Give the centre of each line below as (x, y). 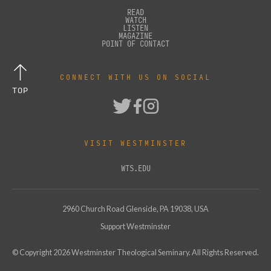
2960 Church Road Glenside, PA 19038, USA (135, 209)
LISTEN (135, 28)
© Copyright (33, 253)
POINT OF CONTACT (135, 44)
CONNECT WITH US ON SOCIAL (135, 77)
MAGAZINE (135, 36)
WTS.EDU (135, 168)
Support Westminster (135, 227)
